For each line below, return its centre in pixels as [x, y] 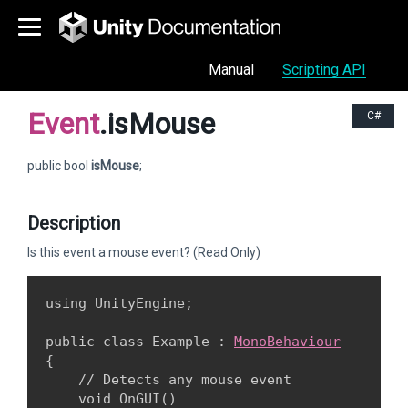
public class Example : [140, 342]
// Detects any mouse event [168, 380]
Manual [231, 70]
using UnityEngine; [119, 303]
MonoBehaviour [287, 342]
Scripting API [324, 70]
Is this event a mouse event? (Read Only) [144, 252]
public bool [59, 166]
